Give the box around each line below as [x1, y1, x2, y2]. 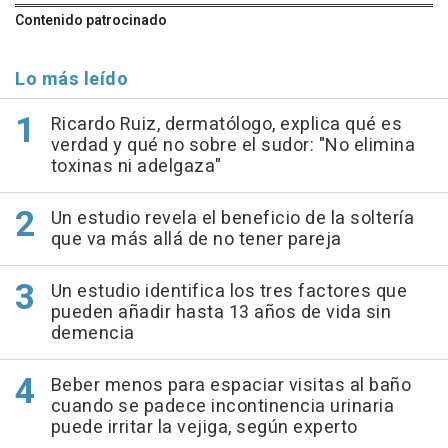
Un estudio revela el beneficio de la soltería [50, 205, 414, 233]
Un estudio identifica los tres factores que [50, 278, 407, 306]
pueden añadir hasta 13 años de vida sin [50, 299, 391, 327]
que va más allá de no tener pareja [50, 226, 342, 254]
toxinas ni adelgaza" [50, 153, 222, 181]
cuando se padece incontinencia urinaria [50, 393, 394, 421]
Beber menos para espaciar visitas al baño [50, 372, 411, 400]
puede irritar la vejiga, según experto [50, 414, 358, 442]
